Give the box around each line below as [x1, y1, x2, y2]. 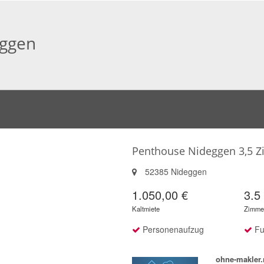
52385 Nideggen [143, 166, 207, 177]
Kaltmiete [132, 204, 160, 213]
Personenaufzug [140, 223, 204, 235]
